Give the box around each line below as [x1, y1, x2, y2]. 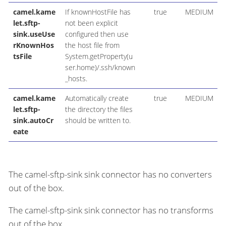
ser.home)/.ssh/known [65, 63, 135, 73]
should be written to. [65, 116, 131, 126]
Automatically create [65, 93, 129, 103]
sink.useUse [13, 29, 55, 39]
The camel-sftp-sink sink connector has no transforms [9, 204, 213, 216]
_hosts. [65, 74, 87, 84]
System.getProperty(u [65, 51, 133, 62]
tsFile [13, 51, 32, 62]
